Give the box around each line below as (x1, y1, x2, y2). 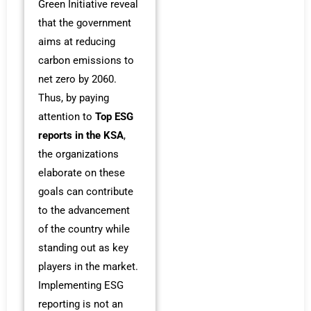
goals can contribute (38, 185, 133, 198)
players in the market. (38, 260, 138, 273)
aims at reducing (38, 35, 115, 48)
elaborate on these (38, 166, 125, 179)
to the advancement (38, 203, 130, 217)
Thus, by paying (38, 91, 109, 104)
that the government (38, 16, 131, 29)
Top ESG (95, 110, 133, 123)
